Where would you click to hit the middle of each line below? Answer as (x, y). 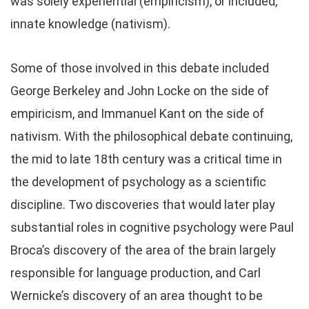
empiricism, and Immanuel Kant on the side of (137, 113)
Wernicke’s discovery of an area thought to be (137, 296)
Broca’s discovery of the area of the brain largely (143, 250)
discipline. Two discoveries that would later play (143, 205)
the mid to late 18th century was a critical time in (146, 159)
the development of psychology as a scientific (138, 182)
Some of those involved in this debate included (140, 68)
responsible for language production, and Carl (136, 273)
